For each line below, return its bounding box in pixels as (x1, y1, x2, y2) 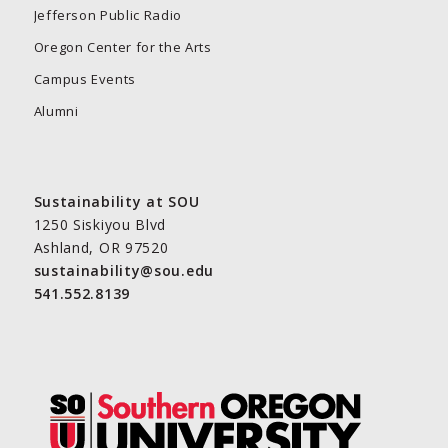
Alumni (33, 101, 79, 120)
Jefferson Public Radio (33, 5, 182, 24)
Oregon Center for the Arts (33, 37, 212, 56)
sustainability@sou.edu (33, 260, 214, 280)
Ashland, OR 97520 (33, 237, 169, 257)
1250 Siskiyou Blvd (33, 214, 167, 234)
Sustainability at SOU (33, 191, 200, 211)
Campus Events (33, 69, 137, 88)
